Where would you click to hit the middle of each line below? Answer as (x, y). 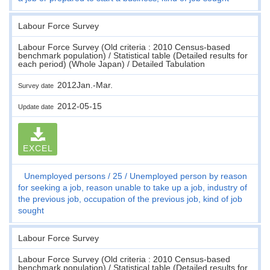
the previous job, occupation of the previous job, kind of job (130, 199)
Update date (38, 106)
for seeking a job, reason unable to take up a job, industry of (133, 187)
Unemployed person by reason (188, 176)
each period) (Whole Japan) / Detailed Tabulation (111, 64)
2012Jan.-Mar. (85, 85)
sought (31, 210)
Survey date (38, 85)
